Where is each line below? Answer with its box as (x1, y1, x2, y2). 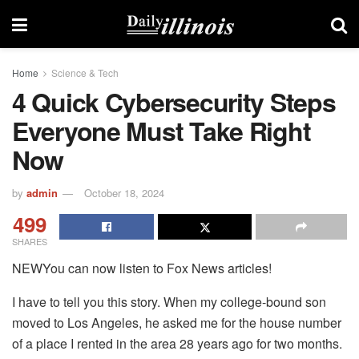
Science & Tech (51, 66, 119, 79)
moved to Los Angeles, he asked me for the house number (12, 313, 341, 332)
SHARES (12, 234, 47, 248)
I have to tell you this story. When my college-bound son (12, 292, 326, 311)
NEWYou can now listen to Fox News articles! (12, 258, 272, 277)
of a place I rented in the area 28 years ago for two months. (12, 333, 342, 353)
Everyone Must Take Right (12, 112, 311, 149)
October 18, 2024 (84, 184, 164, 200)
